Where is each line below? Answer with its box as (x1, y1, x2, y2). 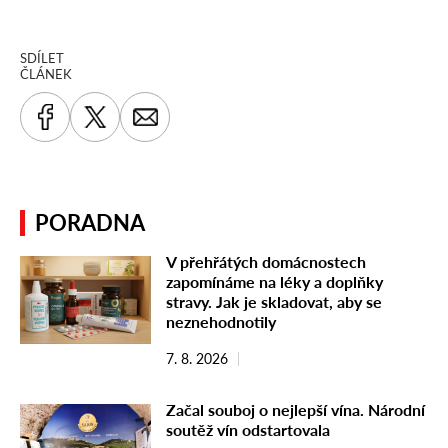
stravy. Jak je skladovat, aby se (166, 292, 382, 312)
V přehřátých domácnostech (166, 252, 366, 272)
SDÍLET (20, 50, 64, 67)
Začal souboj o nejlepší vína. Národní (166, 400, 425, 420)
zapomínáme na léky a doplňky (166, 272, 383, 292)
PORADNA (35, 209, 145, 237)
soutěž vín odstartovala (166, 420, 330, 440)
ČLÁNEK (20, 66, 72, 83)
